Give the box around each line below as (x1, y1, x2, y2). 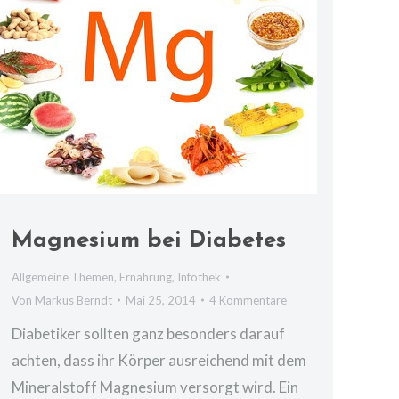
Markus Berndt (35, 292, 112, 307)
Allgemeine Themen (12, 269, 114, 284)
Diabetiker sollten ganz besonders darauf (12, 323, 285, 343)
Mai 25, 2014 (126, 292, 196, 307)
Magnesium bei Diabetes (12, 228, 286, 253)
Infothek (177, 269, 221, 284)
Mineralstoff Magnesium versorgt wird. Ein (12, 377, 298, 396)
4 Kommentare (209, 292, 287, 307)
